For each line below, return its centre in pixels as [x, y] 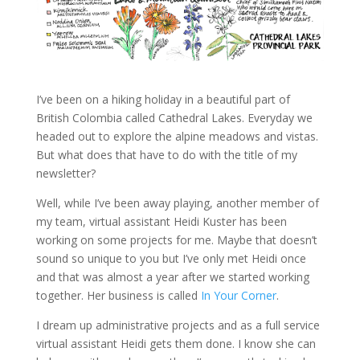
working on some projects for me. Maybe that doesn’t [176, 239]
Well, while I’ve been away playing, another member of [177, 202]
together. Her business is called [118, 295]
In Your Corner [238, 295]
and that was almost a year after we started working [172, 276]
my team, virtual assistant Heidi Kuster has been [161, 221]
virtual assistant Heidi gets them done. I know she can [176, 343]
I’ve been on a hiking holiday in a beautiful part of [163, 99]
